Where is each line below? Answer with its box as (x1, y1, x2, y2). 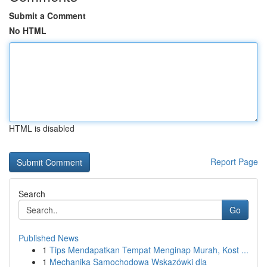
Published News (18, 232, 79, 244)
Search (18, 188, 45, 200)
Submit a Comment (9, 10, 86, 21)
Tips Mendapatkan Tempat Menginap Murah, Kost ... (49, 244, 249, 256)
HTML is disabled (9, 122, 74, 134)
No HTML (9, 24, 46, 36)
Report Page (210, 156, 258, 167)
